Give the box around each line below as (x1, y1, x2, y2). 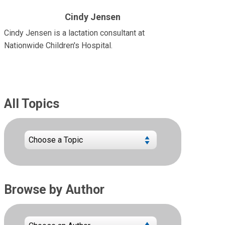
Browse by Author (4, 182, 104, 197)
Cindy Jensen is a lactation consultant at (4, 28, 145, 38)
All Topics (4, 96, 59, 111)
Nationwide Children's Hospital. (4, 40, 113, 50)
